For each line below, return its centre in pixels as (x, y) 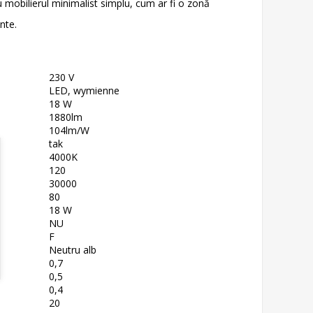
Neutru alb (73, 249)
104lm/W (69, 130)
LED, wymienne (84, 90)
